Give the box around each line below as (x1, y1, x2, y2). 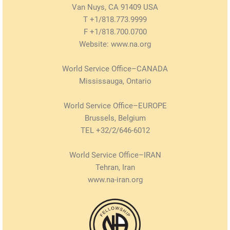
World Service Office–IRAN (69, 150, 161, 160)
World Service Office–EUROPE (63, 101, 167, 110)
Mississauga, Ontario (79, 76, 151, 86)
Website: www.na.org (79, 40, 151, 49)
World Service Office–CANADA (62, 64, 168, 73)
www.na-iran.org (87, 175, 143, 184)
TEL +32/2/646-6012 (80, 126, 150, 135)
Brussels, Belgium (84, 113, 146, 123)
